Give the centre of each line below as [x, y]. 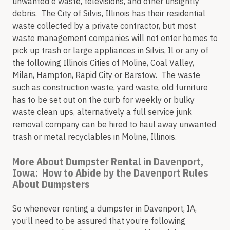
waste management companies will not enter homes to [115, 38]
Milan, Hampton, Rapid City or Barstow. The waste [106, 75]
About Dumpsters [51, 184]
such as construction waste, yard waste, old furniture [110, 87]
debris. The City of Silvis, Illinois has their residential [109, 13]
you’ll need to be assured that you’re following [99, 221]
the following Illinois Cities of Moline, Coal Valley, [103, 62]
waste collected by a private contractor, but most [104, 25]
